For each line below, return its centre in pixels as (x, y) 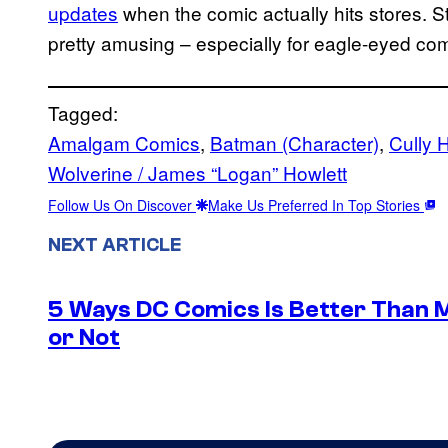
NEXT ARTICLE (114, 244)
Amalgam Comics (124, 142)
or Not (84, 337)
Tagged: (83, 112)
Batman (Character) (294, 142)
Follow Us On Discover (122, 204)
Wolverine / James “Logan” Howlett (197, 172)
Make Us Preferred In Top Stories (316, 204)
